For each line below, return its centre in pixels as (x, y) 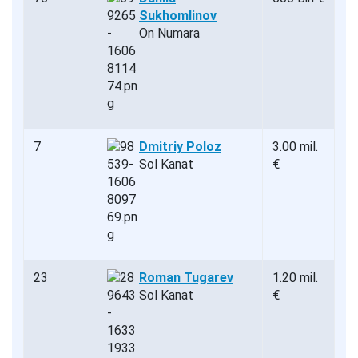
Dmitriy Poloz (180, 147)
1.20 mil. (295, 278)
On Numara (169, 34)
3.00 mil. (295, 147)
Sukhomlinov (178, 16)
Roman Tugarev (186, 278)
